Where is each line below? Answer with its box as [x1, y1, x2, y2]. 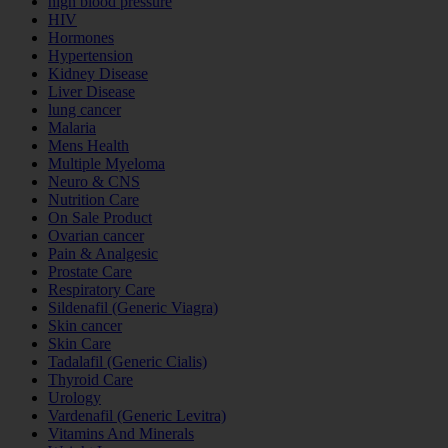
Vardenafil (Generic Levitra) [48, 407, 226, 425]
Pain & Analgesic [48, 245, 158, 263]
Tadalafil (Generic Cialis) [48, 353, 207, 371]
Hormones [48, 29, 114, 47]
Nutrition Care [48, 191, 139, 209]
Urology [48, 389, 101, 407]
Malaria [48, 119, 96, 137]
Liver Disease [48, 83, 135, 101]
